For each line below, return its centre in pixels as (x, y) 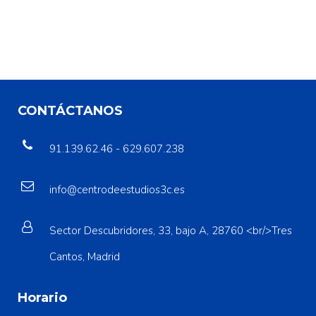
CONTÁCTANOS (70, 110)
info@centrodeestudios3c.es (117, 189)
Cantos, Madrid (85, 256)
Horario (42, 297)
